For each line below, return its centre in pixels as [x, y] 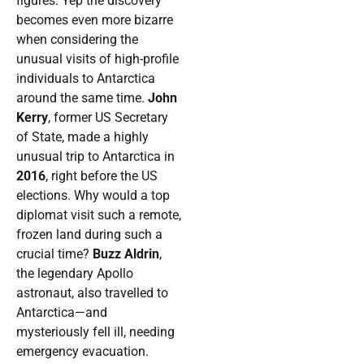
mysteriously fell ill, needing [95, 332]
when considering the [77, 40]
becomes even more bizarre [95, 20]
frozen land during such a [89, 235]
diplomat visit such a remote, [99, 215]
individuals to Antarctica [86, 79]
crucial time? [54, 254]
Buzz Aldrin [126, 254]
